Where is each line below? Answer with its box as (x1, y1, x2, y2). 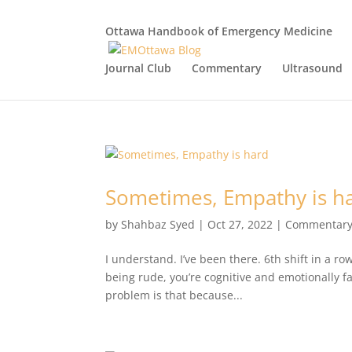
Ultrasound (282, 60, 343, 75)
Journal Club (105, 60, 172, 75)
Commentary (192, 60, 262, 75)
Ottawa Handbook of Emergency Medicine (105, 24, 333, 38)
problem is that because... (105, 288, 244, 302)
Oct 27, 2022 (207, 217, 273, 232)
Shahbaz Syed (121, 217, 196, 232)
